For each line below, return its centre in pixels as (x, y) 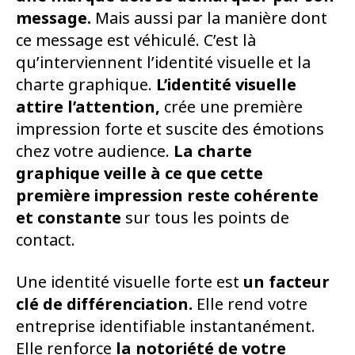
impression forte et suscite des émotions (170, 129)
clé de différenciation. (104, 304)
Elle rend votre (250, 304)
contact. (46, 240)
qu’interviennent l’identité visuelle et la (163, 63)
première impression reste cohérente (167, 196)
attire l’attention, (90, 107)
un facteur (286, 282)
